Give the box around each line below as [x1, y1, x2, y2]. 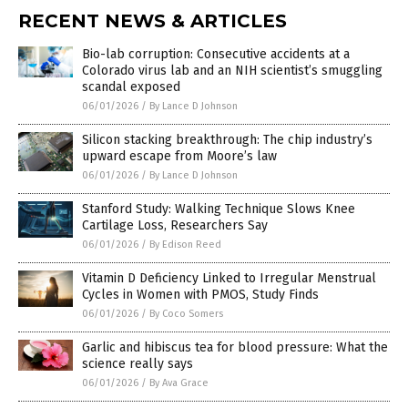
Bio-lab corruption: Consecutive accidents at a [82, 46, 350, 63]
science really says [82, 356, 193, 372]
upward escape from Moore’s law [82, 148, 277, 165]
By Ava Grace [149, 377, 209, 390]
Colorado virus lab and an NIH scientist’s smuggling [82, 63, 382, 79]
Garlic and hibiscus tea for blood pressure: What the [82, 340, 388, 356]
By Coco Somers [149, 308, 223, 321]
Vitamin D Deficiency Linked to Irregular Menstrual [82, 270, 376, 287]
